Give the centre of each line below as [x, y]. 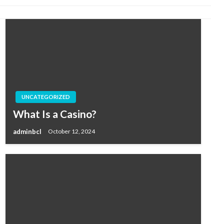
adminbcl [28, 131]
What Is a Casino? [54, 114]
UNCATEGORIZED [45, 97]
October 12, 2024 [71, 131]
